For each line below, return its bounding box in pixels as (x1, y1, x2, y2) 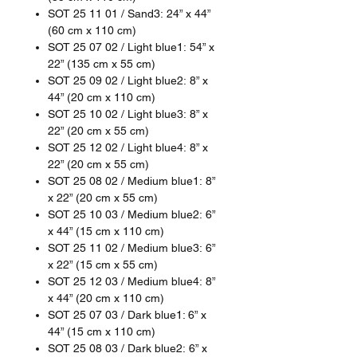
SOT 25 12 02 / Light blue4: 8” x (48, 140, 208, 154)
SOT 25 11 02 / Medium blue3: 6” (48, 241, 215, 254)
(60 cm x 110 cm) (48, 23, 136, 37)
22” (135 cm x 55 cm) (48, 57, 155, 70)
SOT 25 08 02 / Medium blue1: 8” (48, 174, 215, 187)
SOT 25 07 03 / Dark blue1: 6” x (48, 308, 206, 321)
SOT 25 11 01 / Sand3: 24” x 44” (48, 6, 210, 20)
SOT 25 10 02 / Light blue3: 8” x (48, 107, 208, 120)
